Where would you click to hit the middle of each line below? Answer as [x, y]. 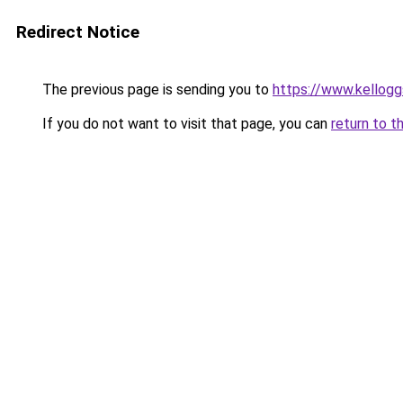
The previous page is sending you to [156, 90]
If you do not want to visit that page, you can [185, 124]
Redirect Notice [78, 32]
